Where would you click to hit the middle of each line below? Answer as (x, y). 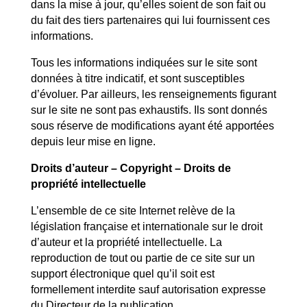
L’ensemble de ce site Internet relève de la (133, 211)
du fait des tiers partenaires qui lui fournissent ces (150, 20)
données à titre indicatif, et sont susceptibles (137, 78)
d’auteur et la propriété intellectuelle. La (126, 242)
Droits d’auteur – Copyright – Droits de (131, 168)
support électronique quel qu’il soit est (122, 274)
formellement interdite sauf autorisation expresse (148, 290)
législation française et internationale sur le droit (146, 226)
